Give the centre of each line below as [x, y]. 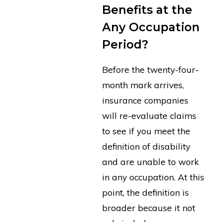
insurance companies [145, 100]
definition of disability [146, 146]
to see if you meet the [146, 131]
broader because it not [148, 207]
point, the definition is [145, 192]
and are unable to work [150, 161]
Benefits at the [147, 10]
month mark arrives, [143, 84]
